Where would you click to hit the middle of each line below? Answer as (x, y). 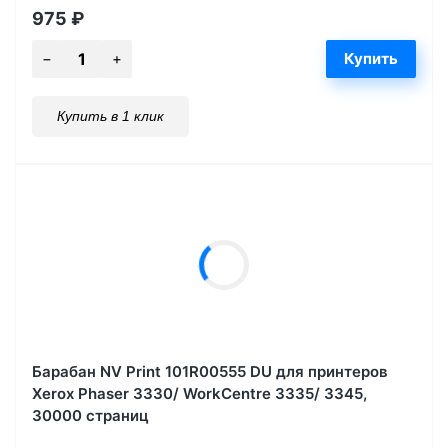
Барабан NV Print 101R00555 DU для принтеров (210, 371)
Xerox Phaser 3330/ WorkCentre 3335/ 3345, (199, 393)
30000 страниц (90, 415)
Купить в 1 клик (110, 115)
